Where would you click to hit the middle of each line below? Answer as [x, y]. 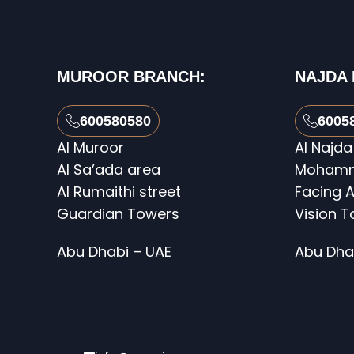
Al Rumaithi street [119, 192]
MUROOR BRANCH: [131, 77]
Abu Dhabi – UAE [114, 252]
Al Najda [324, 147]
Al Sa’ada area [109, 169]
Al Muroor [90, 147]
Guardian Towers [118, 214]
